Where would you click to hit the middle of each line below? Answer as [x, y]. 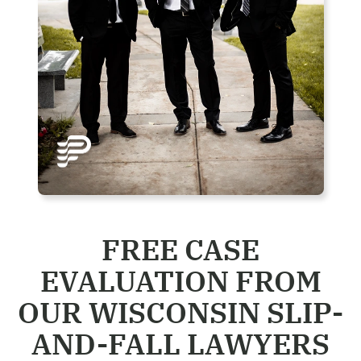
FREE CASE [180, 250]
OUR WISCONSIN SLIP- [180, 313]
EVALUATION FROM [180, 281]
